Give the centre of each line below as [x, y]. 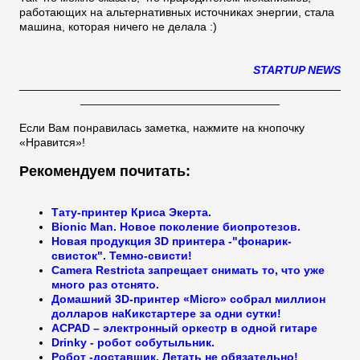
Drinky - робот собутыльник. [133, 342]
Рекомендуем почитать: [105, 171]
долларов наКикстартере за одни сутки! [166, 313]
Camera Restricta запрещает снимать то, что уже [188, 270]
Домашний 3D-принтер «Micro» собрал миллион [188, 299]
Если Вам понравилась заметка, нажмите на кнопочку [162, 127]
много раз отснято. [105, 284]
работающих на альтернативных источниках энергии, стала [177, 12]
